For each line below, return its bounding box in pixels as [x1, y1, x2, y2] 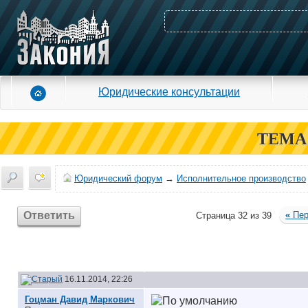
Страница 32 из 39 [196, 210, 272, 221]
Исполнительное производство [177, 173, 306, 184]
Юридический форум [74, 173, 162, 184]
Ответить [23, 210, 76, 221]
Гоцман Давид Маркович [25, 294, 135, 305]
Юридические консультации [98, 85, 241, 98]
